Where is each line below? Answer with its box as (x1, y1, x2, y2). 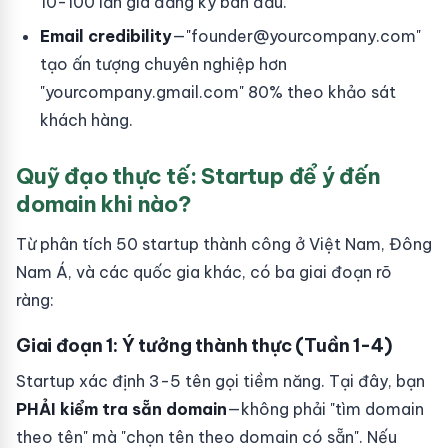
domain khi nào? (16, 190, 192, 218)
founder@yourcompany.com (191, 26, 416, 46)
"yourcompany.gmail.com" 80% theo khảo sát (40, 82, 396, 102)
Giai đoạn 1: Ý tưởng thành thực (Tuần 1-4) (16, 334, 392, 357)
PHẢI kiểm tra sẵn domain (16, 399, 227, 419)
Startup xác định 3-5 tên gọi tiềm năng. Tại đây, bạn (16, 371, 425, 391)
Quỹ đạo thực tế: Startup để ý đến (16, 162, 381, 190)
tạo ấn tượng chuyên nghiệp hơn (40, 54, 287, 74)
